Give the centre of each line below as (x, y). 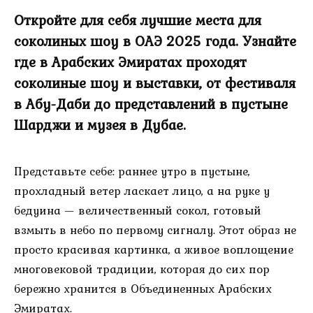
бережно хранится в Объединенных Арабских (143, 288)
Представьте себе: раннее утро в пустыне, (132, 171)
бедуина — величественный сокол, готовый (138, 210)
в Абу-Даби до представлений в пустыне (151, 104)
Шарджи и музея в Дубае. (100, 125)
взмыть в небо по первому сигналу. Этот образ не (155, 230)
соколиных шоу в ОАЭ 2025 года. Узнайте (155, 42)
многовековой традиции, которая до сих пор (142, 269)
